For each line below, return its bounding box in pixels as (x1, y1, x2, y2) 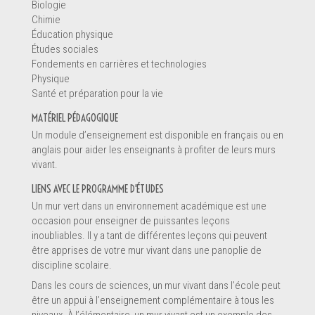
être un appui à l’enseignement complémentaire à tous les (32, 293, 274, 307)
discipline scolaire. (32, 258, 112, 271)
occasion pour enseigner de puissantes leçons (32, 214, 230, 227)
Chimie (32, 13, 60, 26)
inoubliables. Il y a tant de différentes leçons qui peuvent (32, 229, 267, 242)
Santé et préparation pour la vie (32, 86, 163, 100)
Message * (14, 252, 64, 269)
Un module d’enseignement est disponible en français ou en (32, 128, 283, 141)
